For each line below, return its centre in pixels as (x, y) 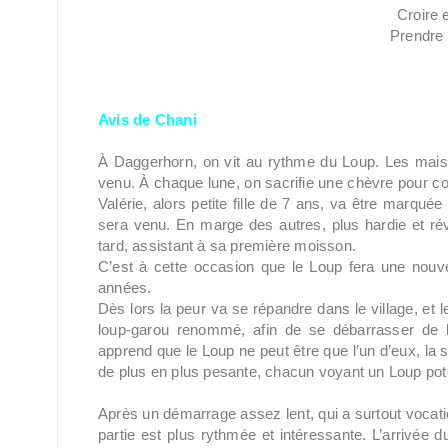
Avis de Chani (147, 119)
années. (125, 287)
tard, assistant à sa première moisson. (227, 245)
